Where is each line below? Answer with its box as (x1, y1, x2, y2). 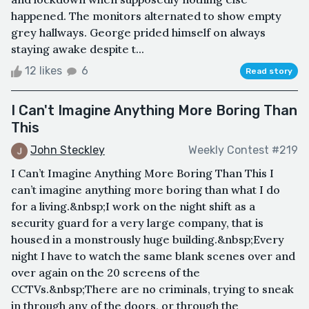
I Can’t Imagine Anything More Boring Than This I (11, 166, 274, 180)
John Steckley (30, 143, 105, 157)
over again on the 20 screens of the (11, 265, 200, 279)
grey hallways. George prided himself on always (11, 25, 266, 39)
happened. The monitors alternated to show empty (11, 8, 281, 23)
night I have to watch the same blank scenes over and (11, 248, 295, 263)
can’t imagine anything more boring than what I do (11, 182, 280, 197)
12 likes (22, 63, 65, 77)
